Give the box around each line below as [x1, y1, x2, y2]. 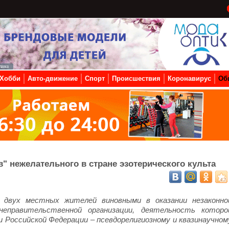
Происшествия [112, 75, 161, 82]
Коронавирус [168, 75, 211, 82]
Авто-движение [28, 75, 78, 82]
